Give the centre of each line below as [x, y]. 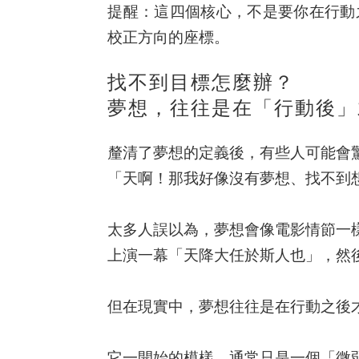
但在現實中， [153, 307]
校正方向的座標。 [169, 38]
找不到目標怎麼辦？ [202, 83]
